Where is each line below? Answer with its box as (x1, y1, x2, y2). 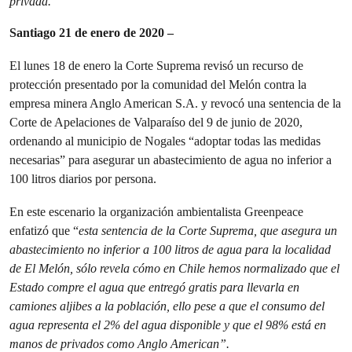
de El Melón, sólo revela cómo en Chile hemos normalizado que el (9, 261, 339, 276)
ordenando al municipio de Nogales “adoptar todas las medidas (9, 134, 321, 148)
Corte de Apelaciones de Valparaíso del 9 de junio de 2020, (9, 115, 302, 130)
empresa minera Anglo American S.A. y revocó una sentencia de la (9, 96, 341, 111)
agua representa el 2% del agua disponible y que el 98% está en (9, 317, 326, 332)
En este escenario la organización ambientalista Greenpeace (9, 204, 303, 219)
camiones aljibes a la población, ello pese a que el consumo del (9, 299, 324, 313)
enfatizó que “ (9, 223, 79, 238)
